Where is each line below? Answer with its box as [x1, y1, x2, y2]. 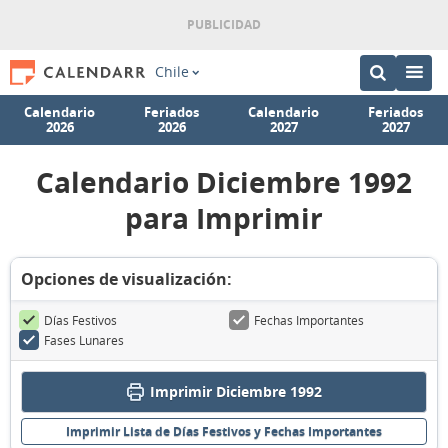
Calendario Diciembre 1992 [36, 163, 412, 202]
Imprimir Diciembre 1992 [149, 382, 322, 401]
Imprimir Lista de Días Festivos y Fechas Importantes [66, 423, 382, 440]
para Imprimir [125, 199, 323, 238]
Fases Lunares [44, 332, 124, 348]
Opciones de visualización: [21, 268, 232, 290]
